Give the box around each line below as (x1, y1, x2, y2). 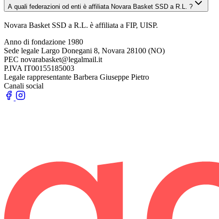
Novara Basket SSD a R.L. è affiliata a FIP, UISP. (4, 21, 158, 29)
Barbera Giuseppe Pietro (73, 72, 149, 81)
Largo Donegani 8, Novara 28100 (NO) (41, 46, 165, 55)
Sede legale (4, 46, 39, 55)
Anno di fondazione (4, 37, 66, 46)
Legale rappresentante (4, 72, 71, 81)
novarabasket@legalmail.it (21, 55, 102, 64)
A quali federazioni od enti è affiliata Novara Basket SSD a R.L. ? (8, 3, 193, 11)
